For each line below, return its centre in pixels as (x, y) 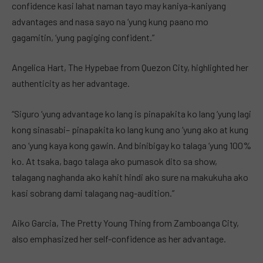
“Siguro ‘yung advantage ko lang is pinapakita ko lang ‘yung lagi (131, 113)
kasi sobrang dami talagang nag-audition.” (93, 193)
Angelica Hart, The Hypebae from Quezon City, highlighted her (130, 68)
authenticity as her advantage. (71, 83)
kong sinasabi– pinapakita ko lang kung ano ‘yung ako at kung (130, 129)
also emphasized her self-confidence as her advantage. (119, 239)
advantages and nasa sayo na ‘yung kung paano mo (110, 21)
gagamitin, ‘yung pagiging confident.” (83, 37)
